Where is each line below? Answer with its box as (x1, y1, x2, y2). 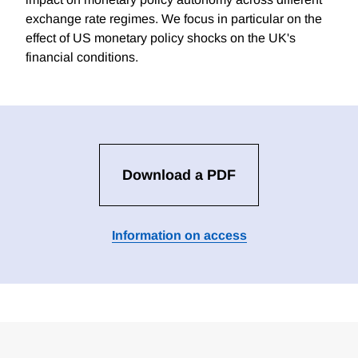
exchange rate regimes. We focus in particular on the (26, 12, 322, 26)
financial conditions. (26, 50, 138, 65)
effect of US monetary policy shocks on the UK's (26, 31, 296, 46)
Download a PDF (122, 167, 236, 184)
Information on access (111, 229, 247, 243)
